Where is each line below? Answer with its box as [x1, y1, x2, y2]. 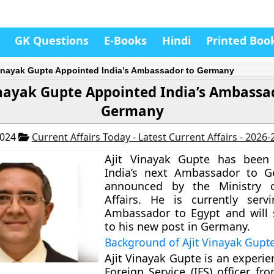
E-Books [104, 33, 147, 48]
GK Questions [15, 33, 89, 48]
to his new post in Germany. [105, 219, 251, 234]
